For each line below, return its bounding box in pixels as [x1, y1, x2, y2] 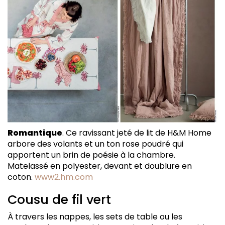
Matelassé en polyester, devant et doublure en [8, 160, 192, 172]
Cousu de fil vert [8, 191, 111, 208]
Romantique [8, 127, 62, 139]
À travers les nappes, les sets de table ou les [8, 211, 182, 222]
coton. [8, 171, 35, 183]
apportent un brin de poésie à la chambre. [8, 149, 175, 161]
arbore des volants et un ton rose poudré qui [8, 138, 183, 150]
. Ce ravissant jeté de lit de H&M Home [62, 127, 211, 139]
